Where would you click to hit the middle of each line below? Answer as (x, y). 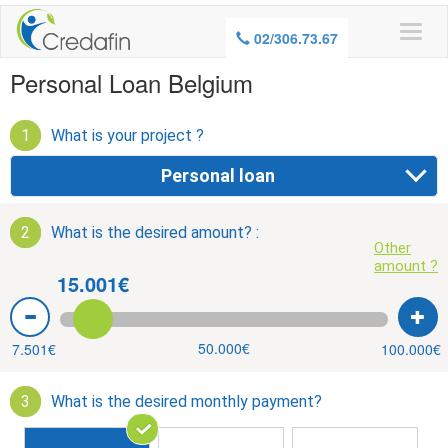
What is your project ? (127, 135)
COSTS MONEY (224, 46)
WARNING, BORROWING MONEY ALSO (224, 18)
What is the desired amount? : (155, 232)
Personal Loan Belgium (131, 82)
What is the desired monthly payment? (186, 401)
